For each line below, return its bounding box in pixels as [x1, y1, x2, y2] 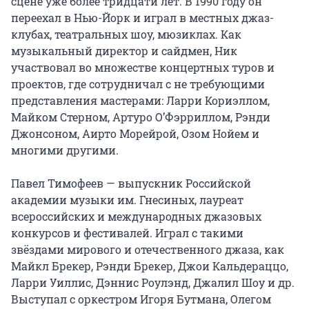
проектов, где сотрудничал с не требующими [11, 77, 265, 91]
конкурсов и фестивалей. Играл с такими [11, 226, 243, 240]
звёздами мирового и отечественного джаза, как [11, 242, 284, 257]
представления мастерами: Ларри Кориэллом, [11, 93, 270, 108]
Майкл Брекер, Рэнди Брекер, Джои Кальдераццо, [11, 259, 288, 273]
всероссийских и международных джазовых [11, 209, 261, 223]
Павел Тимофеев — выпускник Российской [11, 176, 251, 190]
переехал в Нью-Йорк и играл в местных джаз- [11, 10, 274, 25]
